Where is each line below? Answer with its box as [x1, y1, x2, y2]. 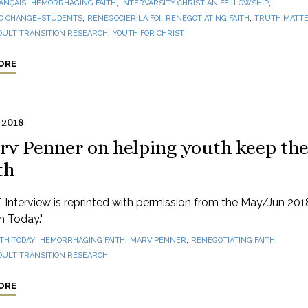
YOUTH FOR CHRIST [112, 29, 184, 38]
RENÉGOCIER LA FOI [87, 14, 161, 23]
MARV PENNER [129, 236, 186, 245]
